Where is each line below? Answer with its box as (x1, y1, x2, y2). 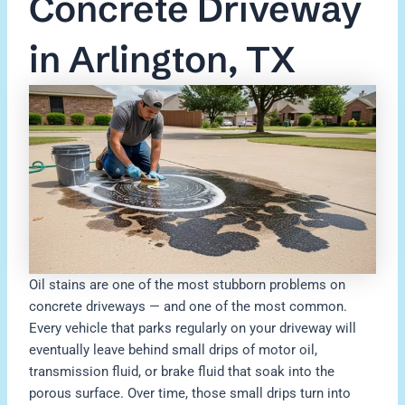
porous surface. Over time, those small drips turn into (29, 385, 352, 402)
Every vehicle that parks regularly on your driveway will (29, 320, 357, 337)
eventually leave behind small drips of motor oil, (29, 342, 318, 359)
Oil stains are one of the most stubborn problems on (29, 277, 346, 294)
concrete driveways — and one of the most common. (29, 298, 348, 316)
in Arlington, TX (29, 37, 297, 82)
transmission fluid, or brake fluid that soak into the (29, 363, 335, 381)
